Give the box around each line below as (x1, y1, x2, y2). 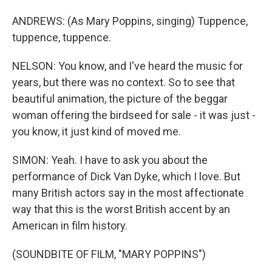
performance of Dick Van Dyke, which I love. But (12, 170, 240, 183)
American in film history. (12, 219, 127, 232)
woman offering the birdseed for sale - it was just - (12, 109, 256, 121)
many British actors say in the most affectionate (12, 186, 244, 199)
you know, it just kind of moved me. (12, 125, 181, 138)
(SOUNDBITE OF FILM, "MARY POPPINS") (12, 248, 206, 260)
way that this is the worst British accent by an (12, 203, 230, 216)
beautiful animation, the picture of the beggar (12, 92, 228, 105)
